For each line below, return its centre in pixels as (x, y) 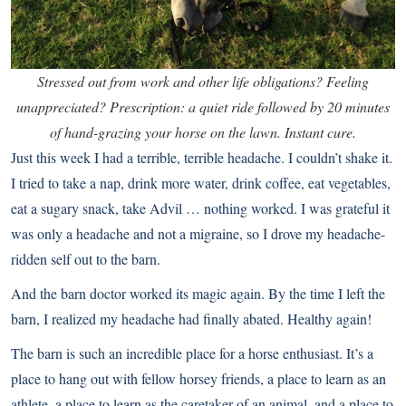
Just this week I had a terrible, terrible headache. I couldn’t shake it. (202, 157)
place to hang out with (76, 378)
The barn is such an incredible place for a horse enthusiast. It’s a (192, 353)
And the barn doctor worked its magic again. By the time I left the (198, 293)
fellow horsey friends (201, 378)
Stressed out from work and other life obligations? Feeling (203, 81)
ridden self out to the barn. (86, 258)
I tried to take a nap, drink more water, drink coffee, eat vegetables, (201, 182)
